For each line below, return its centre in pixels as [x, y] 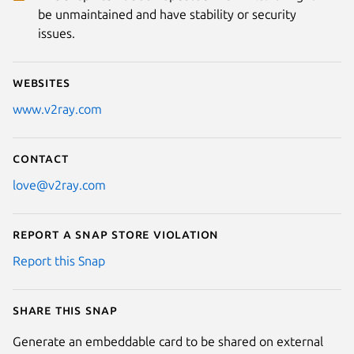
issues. [56, 33]
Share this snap [65, 309]
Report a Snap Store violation [116, 233]
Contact [41, 158]
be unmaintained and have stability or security [167, 14]
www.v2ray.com [57, 109]
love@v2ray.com [59, 185]
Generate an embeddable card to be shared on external [168, 341]
